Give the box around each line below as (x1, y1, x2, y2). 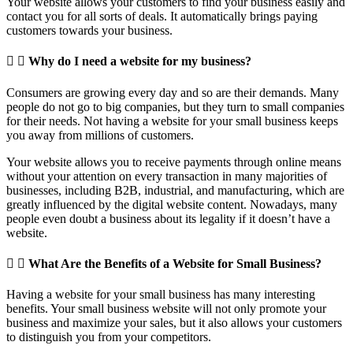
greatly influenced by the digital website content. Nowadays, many (6, 197, 337, 211)
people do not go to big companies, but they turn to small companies (6, 99, 344, 113)
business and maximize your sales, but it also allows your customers (6, 316, 342, 330)
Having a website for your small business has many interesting (6, 288, 315, 302)
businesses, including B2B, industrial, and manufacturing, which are (6, 183, 344, 197)
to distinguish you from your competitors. (6, 330, 211, 344)
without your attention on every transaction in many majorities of (6, 169, 327, 183)
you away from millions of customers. (6, 128, 194, 142)
